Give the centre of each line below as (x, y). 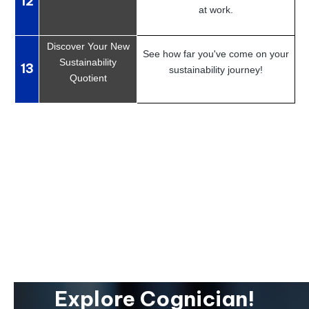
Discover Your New (88, 46)
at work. (216, 9)
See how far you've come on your (216, 53)
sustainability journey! (216, 69)
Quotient (88, 78)
